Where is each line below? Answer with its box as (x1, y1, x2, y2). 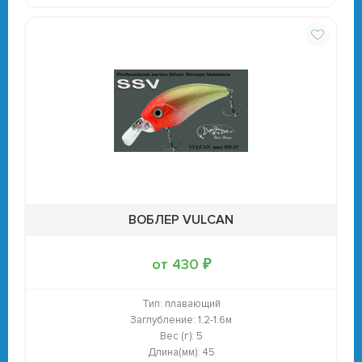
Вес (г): (159, 330, 194, 343)
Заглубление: (130, 314, 196, 326)
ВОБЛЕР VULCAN (128, 212, 234, 228)
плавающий (162, 297, 221, 310)
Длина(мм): (147, 346, 200, 359)
